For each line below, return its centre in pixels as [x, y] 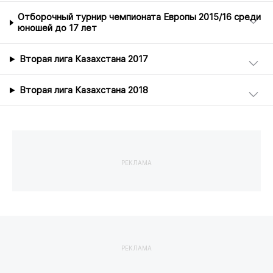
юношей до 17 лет [58, 28]
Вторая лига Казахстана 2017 [83, 59]
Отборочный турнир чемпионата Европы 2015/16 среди [140, 17]
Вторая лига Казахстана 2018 [83, 90]
